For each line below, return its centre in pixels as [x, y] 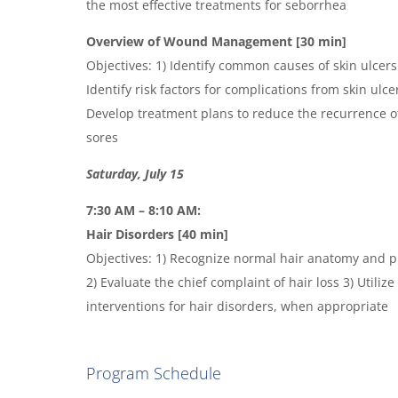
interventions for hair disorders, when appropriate [238, 306]
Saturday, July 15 [135, 173]
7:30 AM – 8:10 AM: [144, 210]
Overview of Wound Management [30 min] [217, 41]
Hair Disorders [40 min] [158, 234]
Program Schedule [154, 373]
